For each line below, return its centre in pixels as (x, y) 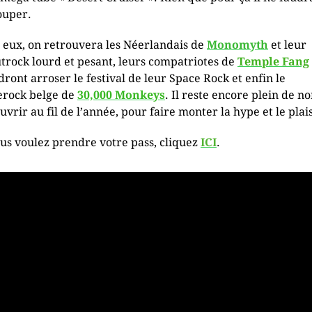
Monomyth (237, 45)
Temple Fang (273, 62)
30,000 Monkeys (121, 95)
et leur (287, 45)
